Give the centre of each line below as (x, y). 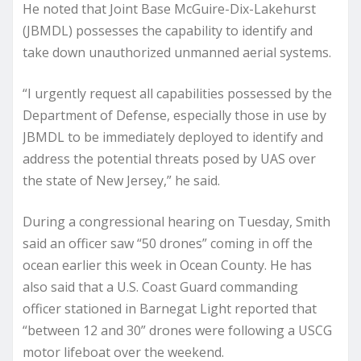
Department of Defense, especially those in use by (174, 115)
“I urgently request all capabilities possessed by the (177, 93)
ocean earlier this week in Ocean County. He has (167, 265)
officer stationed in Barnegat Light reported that (170, 309)
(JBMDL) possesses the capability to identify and (168, 31)
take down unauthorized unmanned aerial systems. (177, 52)
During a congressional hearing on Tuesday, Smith (176, 222)
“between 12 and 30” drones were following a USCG (177, 330)
